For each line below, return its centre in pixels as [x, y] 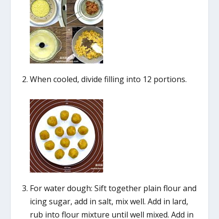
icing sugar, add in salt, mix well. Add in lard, [109, 202]
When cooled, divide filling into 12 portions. [108, 79]
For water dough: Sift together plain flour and [113, 188]
